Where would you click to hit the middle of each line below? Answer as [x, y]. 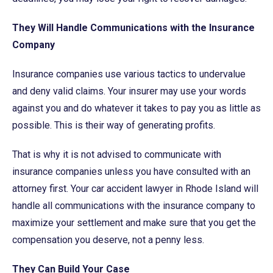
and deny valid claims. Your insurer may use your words [129, 91]
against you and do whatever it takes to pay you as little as [136, 108]
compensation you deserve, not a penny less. [108, 239]
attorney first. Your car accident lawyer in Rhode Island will [135, 188]
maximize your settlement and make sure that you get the [134, 222]
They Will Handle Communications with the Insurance [133, 27]
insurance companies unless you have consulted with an [131, 171]
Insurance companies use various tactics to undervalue [129, 74]
